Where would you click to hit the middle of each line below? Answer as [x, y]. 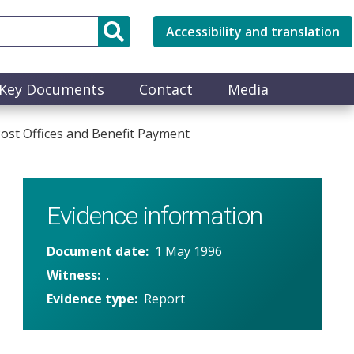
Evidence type [90, 298]
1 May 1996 [188, 251]
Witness [72, 275]
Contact [166, 89]
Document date [96, 251]
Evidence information [154, 215]
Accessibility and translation [253, 32]
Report [164, 298]
